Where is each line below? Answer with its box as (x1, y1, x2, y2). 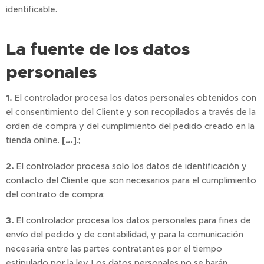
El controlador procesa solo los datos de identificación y (14, 161, 247, 171)
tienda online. (6, 135, 62, 146)
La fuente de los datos (6, 38, 190, 60)
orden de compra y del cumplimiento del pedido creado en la (6, 121, 255, 131)
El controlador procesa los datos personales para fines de (14, 215, 251, 226)
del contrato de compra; (6, 189, 105, 200)
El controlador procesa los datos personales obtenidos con (12, 93, 256, 103)
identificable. (6, 4, 57, 15)
